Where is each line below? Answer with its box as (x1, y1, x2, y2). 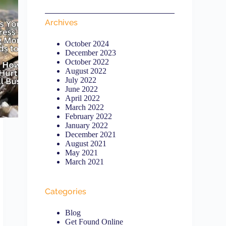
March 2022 (65, 103, 104, 111)
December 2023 (65, 48, 117, 57)
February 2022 (65, 112, 112, 121)
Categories (45, 187, 87, 196)
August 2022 (65, 67, 107, 75)
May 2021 (65, 148, 98, 157)
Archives (45, 18, 78, 27)
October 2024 (65, 39, 109, 48)
